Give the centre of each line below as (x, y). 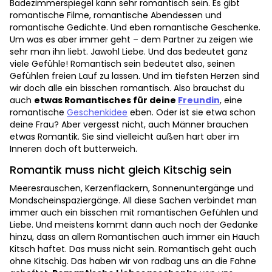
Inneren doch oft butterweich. (75, 149)
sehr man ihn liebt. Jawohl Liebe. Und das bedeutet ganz (129, 52)
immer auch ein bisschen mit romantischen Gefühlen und (134, 213)
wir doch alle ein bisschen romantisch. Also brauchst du (127, 88)
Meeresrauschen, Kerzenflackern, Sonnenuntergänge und (132, 189)
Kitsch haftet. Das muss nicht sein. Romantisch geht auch (133, 249)
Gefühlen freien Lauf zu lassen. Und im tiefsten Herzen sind (134, 76)
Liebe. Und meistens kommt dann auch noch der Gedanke (134, 225)
